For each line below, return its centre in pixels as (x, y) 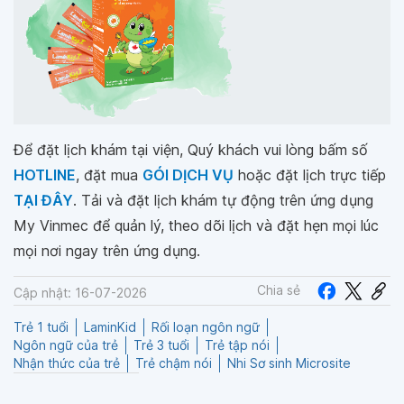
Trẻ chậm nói (174, 363)
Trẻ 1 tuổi (41, 326)
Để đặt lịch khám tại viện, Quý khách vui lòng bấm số (191, 149)
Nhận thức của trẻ (67, 363)
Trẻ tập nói (237, 344)
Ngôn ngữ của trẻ (66, 344)
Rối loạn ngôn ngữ (206, 326)
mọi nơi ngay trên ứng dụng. (107, 250)
